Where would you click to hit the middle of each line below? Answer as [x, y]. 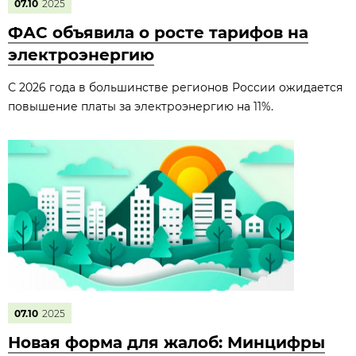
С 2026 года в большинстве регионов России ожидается [175, 87]
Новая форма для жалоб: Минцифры [166, 342]
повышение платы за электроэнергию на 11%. [141, 106]
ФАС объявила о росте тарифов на [158, 33]
